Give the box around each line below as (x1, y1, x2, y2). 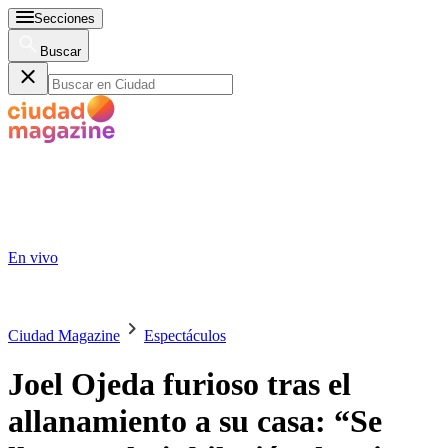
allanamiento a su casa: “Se (8, 403, 382, 440)
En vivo (8, 249, 58, 266)
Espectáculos (144, 327, 226, 344)
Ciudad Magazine (8, 327, 120, 344)
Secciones (34, 11, 95, 26)
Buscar (40, 44, 81, 59)
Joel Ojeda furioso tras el (8, 366, 351, 403)
